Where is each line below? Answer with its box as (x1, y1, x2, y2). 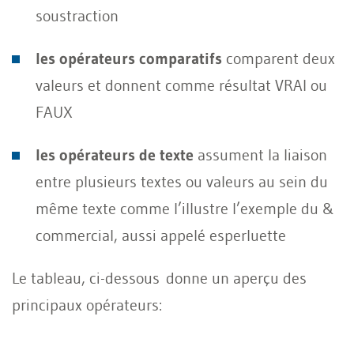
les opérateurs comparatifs (36, 48, 222, 68)
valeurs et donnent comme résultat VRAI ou (36, 75, 327, 95)
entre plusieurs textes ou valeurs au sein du (36, 171, 328, 191)
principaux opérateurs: (12, 295, 162, 314)
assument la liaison (194, 145, 327, 164)
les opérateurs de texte (36, 145, 194, 164)
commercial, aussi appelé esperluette (36, 225, 286, 245)
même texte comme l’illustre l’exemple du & (36, 198, 334, 218)
